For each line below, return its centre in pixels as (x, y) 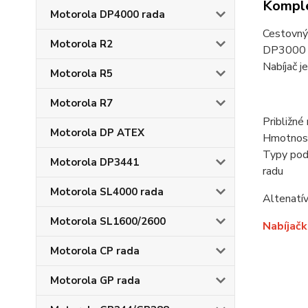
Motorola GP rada (95, 280)
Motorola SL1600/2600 (108, 221)
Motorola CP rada (95, 251)
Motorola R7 (81, 103)
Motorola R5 (81, 74)
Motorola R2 (81, 44)
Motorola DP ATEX (97, 133)
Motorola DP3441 (95, 162)
